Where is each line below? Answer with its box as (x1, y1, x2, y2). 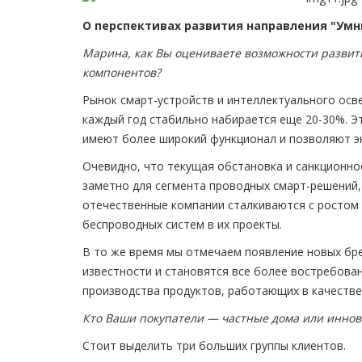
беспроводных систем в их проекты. (82, 217, 282, 233)
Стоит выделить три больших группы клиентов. (82, 338, 346, 354)
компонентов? (82, 65, 161, 81)
